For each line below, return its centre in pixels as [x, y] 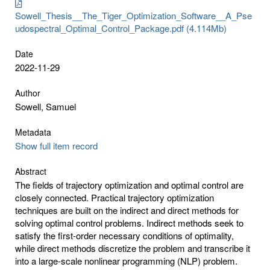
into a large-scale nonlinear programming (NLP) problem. [126, 260]
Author [28, 93]
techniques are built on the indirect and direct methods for [127, 210]
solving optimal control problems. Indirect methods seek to [129, 222]
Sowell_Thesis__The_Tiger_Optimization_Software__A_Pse [133, 15]
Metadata [33, 132]
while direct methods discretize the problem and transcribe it [133, 248]
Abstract [31, 171]
